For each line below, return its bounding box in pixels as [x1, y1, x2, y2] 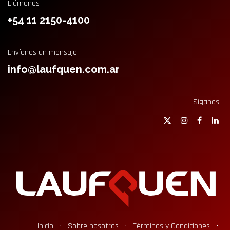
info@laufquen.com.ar [8, 63, 120, 75]
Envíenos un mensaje [8, 47, 77, 58]
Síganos [193, 96, 219, 107]
